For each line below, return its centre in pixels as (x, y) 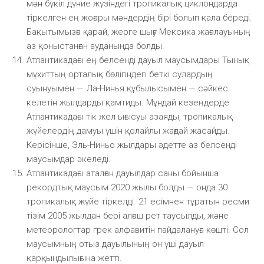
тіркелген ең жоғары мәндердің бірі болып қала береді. (139, 17)
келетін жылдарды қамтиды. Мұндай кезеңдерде (128, 102)
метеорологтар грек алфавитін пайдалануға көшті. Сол (138, 230)
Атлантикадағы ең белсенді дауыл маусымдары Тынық (138, 60)
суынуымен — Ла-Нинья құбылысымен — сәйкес (127, 88)
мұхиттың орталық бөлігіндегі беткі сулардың (120, 74)
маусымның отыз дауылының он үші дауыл (115, 244)
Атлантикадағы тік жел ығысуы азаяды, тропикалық (130, 116)
